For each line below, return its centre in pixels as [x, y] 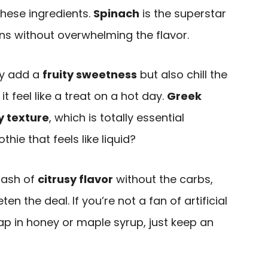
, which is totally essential [117, 118]
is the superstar [183, 13]
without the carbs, [163, 179]
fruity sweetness [90, 75]
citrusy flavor [75, 179]
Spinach [116, 13]
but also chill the [182, 75]
